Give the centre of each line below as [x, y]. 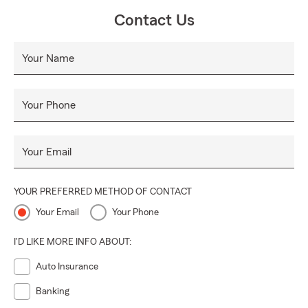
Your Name [48, 58]
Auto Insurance [67, 267]
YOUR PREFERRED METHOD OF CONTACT [103, 192]
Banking [53, 291]
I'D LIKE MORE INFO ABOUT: [73, 242]
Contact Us [154, 21]
